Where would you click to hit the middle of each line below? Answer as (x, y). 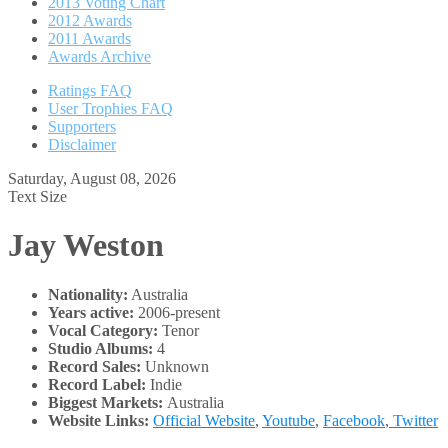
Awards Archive (99, 56)
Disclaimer (82, 144)
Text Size (37, 196)
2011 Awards (89, 38)
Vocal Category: (105, 330)
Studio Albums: (100, 348)
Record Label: (97, 384)
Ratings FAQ (90, 90)
